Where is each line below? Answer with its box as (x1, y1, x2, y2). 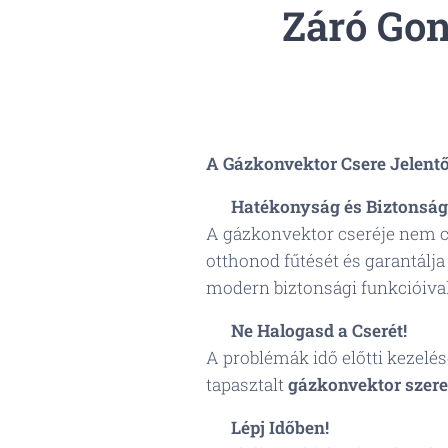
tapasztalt (205, 373, 288, 396)
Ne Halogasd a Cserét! (230, 319, 407, 342)
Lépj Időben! (230, 416, 329, 439)
